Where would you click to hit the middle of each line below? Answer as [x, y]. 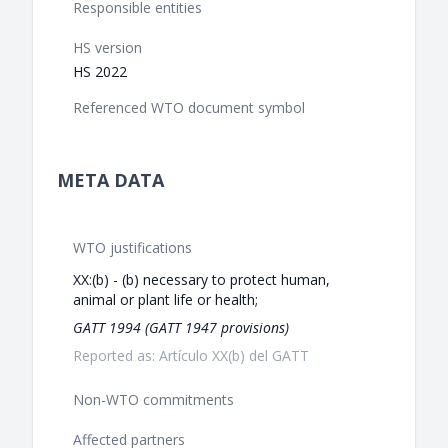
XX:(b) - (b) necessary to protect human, [201, 280]
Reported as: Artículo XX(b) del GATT [191, 356]
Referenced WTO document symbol [189, 108]
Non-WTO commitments [153, 400]
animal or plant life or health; [165, 300]
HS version [107, 48]
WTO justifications [132, 248]
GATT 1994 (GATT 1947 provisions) [181, 328]
